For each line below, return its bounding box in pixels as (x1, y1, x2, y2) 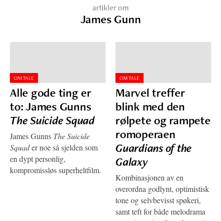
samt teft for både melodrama (115, 206, 205, 217)
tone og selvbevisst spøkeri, (115, 195, 201, 206)
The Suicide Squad (10, 112, 95, 128)
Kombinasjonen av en (115, 172, 184, 183)
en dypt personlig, (10, 153, 66, 164)
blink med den (115, 99, 185, 114)
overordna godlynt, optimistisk (115, 184, 209, 194)
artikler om (92, 2, 129, 13)
